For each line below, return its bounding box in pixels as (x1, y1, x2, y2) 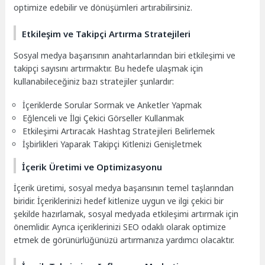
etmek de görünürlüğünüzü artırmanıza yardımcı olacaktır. (14, 234, 235, 245)
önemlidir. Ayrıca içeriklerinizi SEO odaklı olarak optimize (14, 221, 227, 232)
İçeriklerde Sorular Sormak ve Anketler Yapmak (22, 99, 202, 111)
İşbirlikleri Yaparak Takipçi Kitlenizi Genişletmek (22, 138, 202, 150)
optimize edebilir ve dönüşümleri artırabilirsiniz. (14, 2, 193, 14)
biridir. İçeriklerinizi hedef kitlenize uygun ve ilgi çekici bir (14, 195, 224, 206)
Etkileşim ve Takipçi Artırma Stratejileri (22, 28, 191, 40)
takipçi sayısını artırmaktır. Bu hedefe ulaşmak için (14, 62, 203, 74)
